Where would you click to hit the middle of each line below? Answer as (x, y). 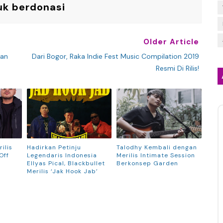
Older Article (171, 42)
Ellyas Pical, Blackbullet (66, 163)
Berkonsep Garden (147, 163)
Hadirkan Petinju (54, 147)
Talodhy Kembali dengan (157, 147)
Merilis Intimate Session (156, 155)
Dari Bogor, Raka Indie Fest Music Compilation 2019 (115, 56)
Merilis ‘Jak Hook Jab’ (62, 171)
